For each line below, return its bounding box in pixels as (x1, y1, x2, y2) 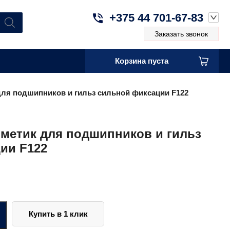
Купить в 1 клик (28, 209, 88, 218)
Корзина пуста (115, 56, 168, 65)
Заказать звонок (155, 30, 208, 38)
